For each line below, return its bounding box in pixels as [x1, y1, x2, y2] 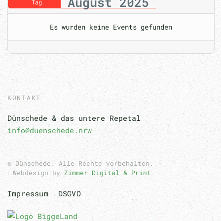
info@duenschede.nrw [7, 125, 92, 135]
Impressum [7, 188, 48, 198]
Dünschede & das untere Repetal [7, 112, 141, 123]
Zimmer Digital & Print [60, 168, 151, 177]
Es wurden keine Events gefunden [50, 22, 172, 32]
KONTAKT [7, 93, 41, 102]
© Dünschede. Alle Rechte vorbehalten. [7, 158, 153, 168]
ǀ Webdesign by [7, 168, 60, 177]
